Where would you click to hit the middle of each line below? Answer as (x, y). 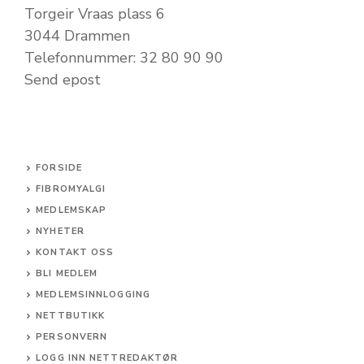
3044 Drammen (77, 36)
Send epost (63, 80)
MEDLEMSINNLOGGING (93, 295)
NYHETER (60, 232)
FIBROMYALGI (71, 189)
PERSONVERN (72, 337)
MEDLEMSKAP (71, 210)
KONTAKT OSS (75, 253)
